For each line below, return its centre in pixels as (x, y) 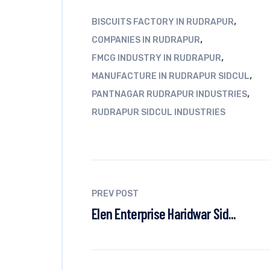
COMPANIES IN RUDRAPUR (146, 40)
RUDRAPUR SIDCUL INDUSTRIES (159, 112)
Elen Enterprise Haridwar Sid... (164, 214)
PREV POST (115, 194)
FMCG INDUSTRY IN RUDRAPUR (156, 58)
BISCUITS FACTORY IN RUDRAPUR (163, 22)
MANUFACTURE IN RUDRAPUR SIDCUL (171, 76)
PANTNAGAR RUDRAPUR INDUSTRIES (169, 94)
